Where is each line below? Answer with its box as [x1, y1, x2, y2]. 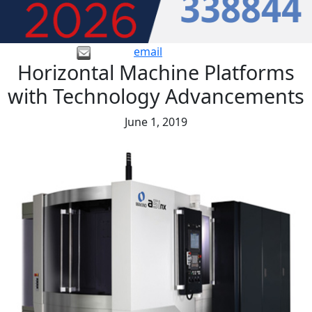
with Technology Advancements [8, 82, 304, 110]
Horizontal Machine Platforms [17, 58, 295, 86]
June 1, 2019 [125, 114, 187, 130]
